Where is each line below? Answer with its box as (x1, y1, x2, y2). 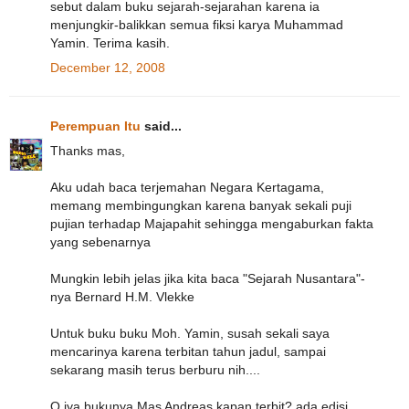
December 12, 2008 (50, 59, 165, 75)
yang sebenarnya (50, 235, 151, 250)
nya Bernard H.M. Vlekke (50, 289, 194, 305)
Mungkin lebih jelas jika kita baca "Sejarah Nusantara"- (50, 271, 365, 287)
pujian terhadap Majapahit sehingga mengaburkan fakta (50, 216, 373, 232)
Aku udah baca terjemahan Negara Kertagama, (50, 180, 324, 195)
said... (141, 118, 182, 133)
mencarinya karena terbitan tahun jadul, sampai (50, 344, 326, 360)
